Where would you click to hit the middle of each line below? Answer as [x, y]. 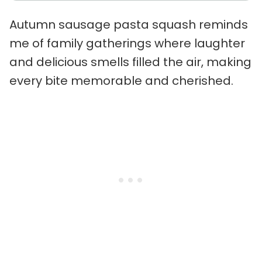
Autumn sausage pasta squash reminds [129, 25]
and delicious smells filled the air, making [130, 62]
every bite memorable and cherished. [121, 81]
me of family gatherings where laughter [127, 44]
